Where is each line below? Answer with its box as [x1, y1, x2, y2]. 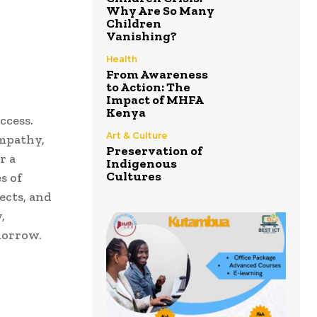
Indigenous [106, 156, 177, 172]
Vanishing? [106, 28, 177, 45]
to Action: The [106, 79, 190, 96]
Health [106, 53, 137, 66]
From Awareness [106, 67, 208, 83]
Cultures [106, 168, 161, 185]
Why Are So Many [106, 3, 214, 19]
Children [106, 16, 161, 32]
